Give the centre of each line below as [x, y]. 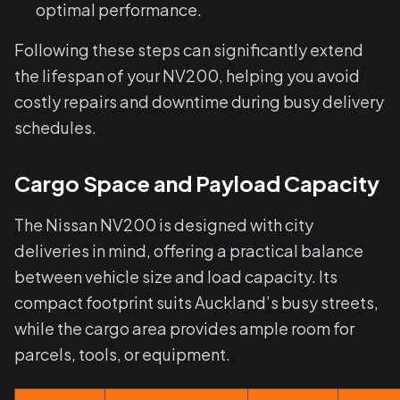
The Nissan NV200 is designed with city [164, 225]
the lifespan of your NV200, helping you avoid [187, 75]
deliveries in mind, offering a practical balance [189, 250]
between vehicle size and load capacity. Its [176, 276]
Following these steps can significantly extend [189, 50]
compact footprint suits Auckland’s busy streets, [196, 302]
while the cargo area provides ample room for [184, 328]
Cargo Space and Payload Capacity [197, 183]
